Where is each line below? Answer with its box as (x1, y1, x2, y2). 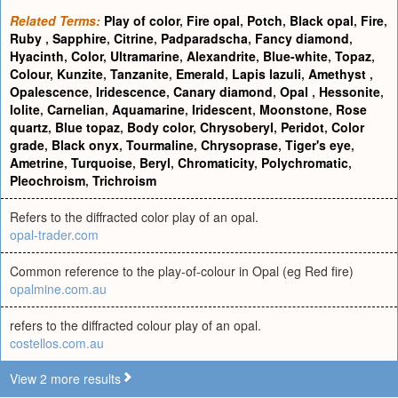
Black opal (290, 12, 354, 29)
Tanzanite (110, 65, 169, 83)
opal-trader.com (10, 226, 99, 243)
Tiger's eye (285, 136, 351, 154)
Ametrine (10, 154, 64, 171)
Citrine (114, 29, 154, 47)
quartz (10, 118, 48, 136)
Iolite (10, 100, 40, 118)
